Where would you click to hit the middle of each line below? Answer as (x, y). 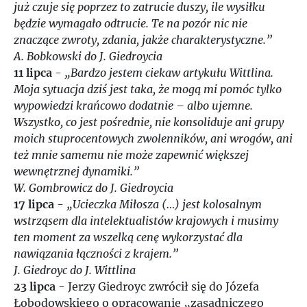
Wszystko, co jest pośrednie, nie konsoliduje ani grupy (149, 122)
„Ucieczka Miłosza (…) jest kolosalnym (164, 204)
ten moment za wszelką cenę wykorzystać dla (128, 237)
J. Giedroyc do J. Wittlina (75, 270)
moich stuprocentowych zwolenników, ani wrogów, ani (153, 138)
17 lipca (34, 204)
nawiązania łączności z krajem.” (96, 254)
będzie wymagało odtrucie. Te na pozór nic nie (131, 23)
